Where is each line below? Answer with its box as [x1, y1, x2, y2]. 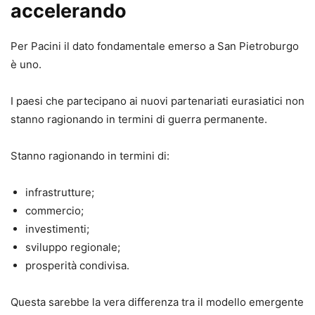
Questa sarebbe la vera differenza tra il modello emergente [11, 295, 304, 309]
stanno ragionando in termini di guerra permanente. [11, 112, 267, 126]
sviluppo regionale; [25, 240, 120, 254]
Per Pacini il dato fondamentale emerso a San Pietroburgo [11, 39, 299, 53]
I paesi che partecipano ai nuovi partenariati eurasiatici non [11, 94, 304, 108]
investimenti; [25, 221, 89, 236]
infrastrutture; [25, 185, 94, 199]
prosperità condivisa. [25, 258, 129, 272]
